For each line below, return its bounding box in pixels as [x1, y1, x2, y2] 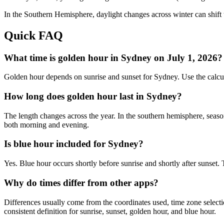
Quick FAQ [4, 28, 63, 42]
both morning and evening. [4, 120, 89, 129]
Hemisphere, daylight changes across [52, 9, 173, 18]
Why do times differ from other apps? [4, 177, 158, 188]
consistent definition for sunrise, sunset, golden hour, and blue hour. [4, 206, 216, 215]
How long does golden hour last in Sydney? [4, 91, 182, 102]
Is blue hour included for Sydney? [4, 138, 143, 149]
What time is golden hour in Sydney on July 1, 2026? [4, 52, 222, 63]
